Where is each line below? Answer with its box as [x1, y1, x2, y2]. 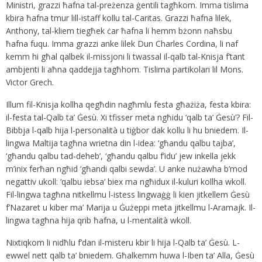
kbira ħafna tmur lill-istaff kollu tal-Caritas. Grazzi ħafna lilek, [6, 12, 232, 24]
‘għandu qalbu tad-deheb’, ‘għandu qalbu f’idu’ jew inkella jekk [6, 150, 236, 162]
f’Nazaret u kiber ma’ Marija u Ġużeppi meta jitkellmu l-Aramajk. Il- [6, 202, 256, 213]
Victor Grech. [6, 77, 54, 88]
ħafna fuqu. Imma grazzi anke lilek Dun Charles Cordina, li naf [6, 38, 238, 50]
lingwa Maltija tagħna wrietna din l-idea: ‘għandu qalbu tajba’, [6, 137, 236, 149]
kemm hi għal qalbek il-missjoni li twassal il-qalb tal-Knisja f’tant [6, 51, 245, 63]
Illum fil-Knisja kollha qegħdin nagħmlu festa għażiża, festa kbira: [6, 99, 251, 111]
